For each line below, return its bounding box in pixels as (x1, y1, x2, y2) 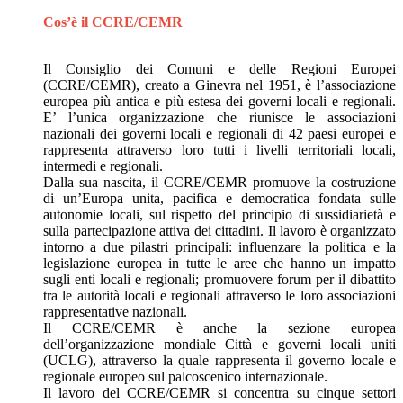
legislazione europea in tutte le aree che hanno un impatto (43, 255, 396, 272)
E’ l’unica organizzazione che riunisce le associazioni (43, 110, 396, 126)
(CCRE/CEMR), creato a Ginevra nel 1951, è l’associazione (43, 77, 396, 94)
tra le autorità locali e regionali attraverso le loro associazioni (43, 288, 396, 304)
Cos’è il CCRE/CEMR (43, 14, 183, 31)
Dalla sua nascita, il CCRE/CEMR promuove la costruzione (43, 175, 396, 191)
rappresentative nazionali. (43, 304, 187, 320)
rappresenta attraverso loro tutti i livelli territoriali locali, (43, 142, 396, 158)
